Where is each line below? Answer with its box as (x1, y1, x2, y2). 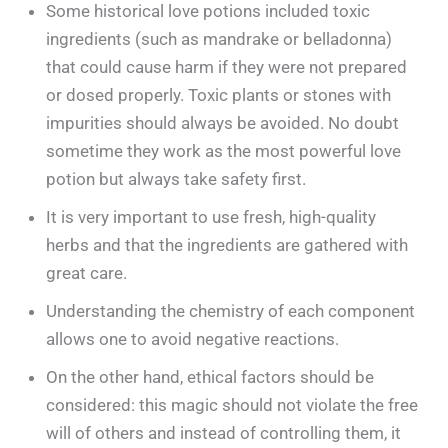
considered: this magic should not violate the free (46, 394, 419, 415)
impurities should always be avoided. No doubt (46, 112, 400, 133)
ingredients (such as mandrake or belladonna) (46, 28, 393, 49)
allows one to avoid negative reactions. (46, 328, 340, 349)
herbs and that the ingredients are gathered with (46, 234, 409, 255)
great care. (46, 262, 128, 283)
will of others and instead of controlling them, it (46, 422, 402, 443)
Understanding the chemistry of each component (46, 300, 416, 321)
